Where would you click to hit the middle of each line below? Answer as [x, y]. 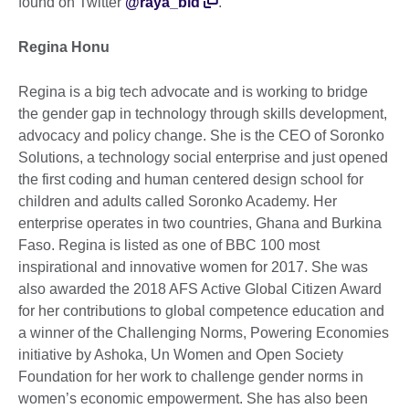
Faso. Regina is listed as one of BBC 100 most [169, 246]
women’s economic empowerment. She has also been [193, 399]
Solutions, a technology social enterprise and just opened [203, 158]
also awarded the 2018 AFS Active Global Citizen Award [200, 289]
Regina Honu [64, 47]
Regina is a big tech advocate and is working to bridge [193, 92]
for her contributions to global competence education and [201, 311]
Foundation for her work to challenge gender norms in [191, 377]
